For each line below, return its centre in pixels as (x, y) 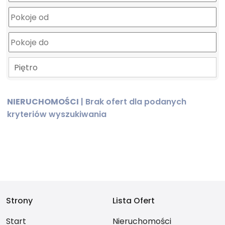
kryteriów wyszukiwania (57, 114)
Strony (19, 201)
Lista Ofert (134, 201)
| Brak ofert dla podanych (133, 102)
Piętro (26, 68)
